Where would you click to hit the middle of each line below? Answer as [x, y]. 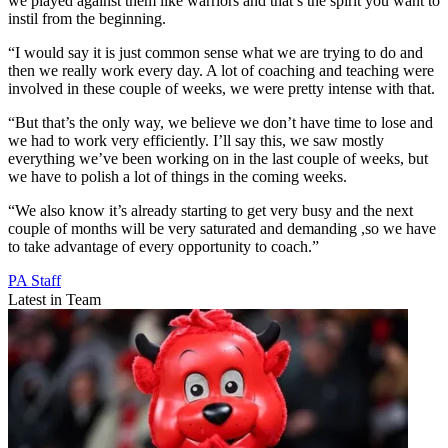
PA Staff [34, 281]
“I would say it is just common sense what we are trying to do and [215, 53]
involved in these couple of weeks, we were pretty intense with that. [221, 89]
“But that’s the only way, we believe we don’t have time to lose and [220, 123]
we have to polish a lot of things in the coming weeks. [177, 177]
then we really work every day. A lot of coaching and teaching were [221, 71]
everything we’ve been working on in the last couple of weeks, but [218, 159]
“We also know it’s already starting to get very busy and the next [210, 211]
